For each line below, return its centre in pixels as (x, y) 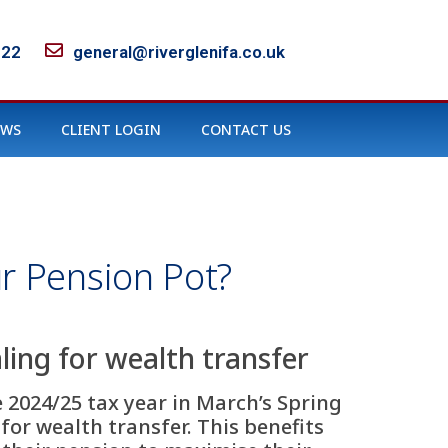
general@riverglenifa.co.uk (178, 51)
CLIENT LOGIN (111, 129)
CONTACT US (246, 129)
